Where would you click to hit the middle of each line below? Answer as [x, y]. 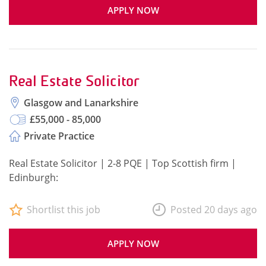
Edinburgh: [34, 178]
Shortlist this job [64, 210]
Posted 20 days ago [214, 210]
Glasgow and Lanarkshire [81, 103]
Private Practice [59, 136]
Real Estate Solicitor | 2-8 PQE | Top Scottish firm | [123, 163]
